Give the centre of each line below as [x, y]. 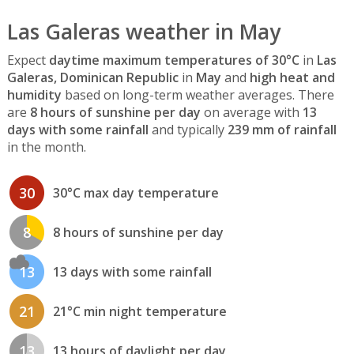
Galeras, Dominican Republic [92, 77]
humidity [34, 94]
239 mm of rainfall [282, 129]
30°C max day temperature [136, 193]
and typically [188, 129]
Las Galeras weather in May [143, 32]
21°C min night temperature [139, 312]
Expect [28, 60]
